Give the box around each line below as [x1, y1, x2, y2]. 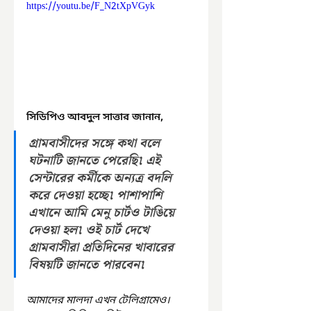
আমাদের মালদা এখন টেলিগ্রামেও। [26, 294, 173, 308]
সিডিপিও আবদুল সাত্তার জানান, [26, 110, 166, 125]
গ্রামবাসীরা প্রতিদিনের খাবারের [28, 237, 177, 258]
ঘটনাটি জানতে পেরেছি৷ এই [28, 151, 164, 171]
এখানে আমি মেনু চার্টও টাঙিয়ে [28, 203, 178, 224]
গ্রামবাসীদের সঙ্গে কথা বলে [28, 133, 163, 154]
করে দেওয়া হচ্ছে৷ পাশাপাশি [28, 185, 166, 206]
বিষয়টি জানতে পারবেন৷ [28, 255, 144, 276]
